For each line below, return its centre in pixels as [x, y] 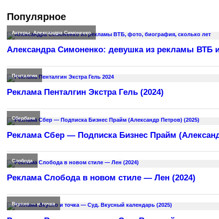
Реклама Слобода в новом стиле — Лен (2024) [101, 178]
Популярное [36, 17]
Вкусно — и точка [33, 203]
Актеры [21, 33]
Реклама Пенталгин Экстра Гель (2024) [85, 92]
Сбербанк [23, 118]
